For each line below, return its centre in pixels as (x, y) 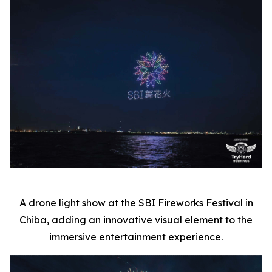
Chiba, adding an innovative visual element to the (136, 220)
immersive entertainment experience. (136, 237)
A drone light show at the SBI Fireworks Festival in (136, 203)
